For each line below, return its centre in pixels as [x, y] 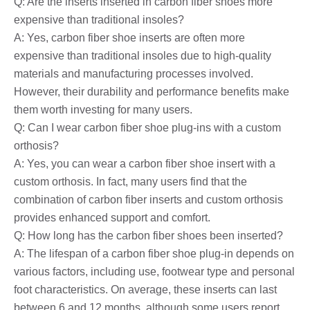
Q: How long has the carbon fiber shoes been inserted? [148, 235]
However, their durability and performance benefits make [152, 91]
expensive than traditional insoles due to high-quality [143, 55]
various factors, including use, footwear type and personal [154, 271]
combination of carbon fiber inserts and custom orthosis [148, 199]
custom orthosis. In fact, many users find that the [130, 181]
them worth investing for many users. [103, 109]
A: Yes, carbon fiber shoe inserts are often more [129, 37]
